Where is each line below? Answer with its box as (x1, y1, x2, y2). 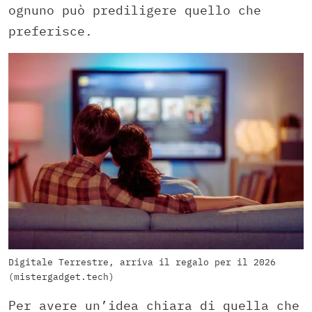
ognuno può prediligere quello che (8, 1, 261, 18)
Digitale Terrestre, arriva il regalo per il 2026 (8, 256, 276, 269)
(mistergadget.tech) (8, 271, 114, 283)
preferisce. (8, 22, 93, 39)
